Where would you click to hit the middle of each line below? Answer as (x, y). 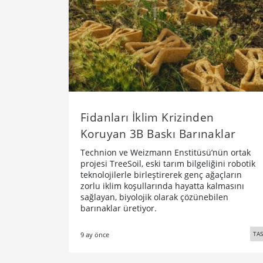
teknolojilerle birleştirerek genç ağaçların (161, 175)
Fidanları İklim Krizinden (147, 117)
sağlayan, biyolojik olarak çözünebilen (154, 197)
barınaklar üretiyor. (119, 208)
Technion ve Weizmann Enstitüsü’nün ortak (166, 153)
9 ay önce (95, 235)
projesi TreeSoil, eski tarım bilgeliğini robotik (168, 164)
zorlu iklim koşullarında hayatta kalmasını (162, 186)
